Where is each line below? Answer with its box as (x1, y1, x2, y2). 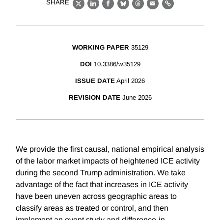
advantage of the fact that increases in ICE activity (16, 180, 188, 189)
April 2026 (116, 77, 145, 85)
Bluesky (123, 4, 154, 13)
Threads (137, 4, 169, 13)
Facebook (108, 4, 145, 13)
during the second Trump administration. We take (16, 168, 186, 177)
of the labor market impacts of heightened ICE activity (16, 157, 200, 165)
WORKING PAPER (72, 44, 129, 52)
